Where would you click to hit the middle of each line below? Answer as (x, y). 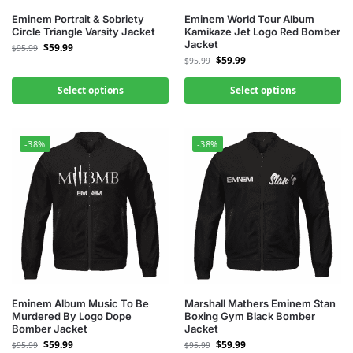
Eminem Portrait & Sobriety (78, 19)
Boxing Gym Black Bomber (250, 316)
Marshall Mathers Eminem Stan (260, 303)
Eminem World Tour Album (249, 19)
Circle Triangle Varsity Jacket (84, 32)
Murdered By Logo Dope (72, 316)
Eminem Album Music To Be (80, 303)
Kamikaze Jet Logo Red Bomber (262, 32)
